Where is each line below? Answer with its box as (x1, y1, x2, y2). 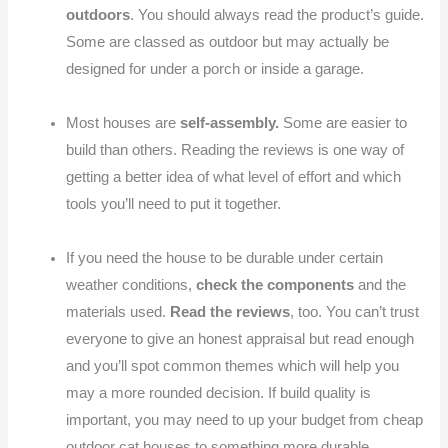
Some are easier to (279, 114, 408, 131)
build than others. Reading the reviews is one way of (66, 141, 405, 158)
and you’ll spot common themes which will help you (66, 357, 400, 374)
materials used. (66, 303, 171, 320)
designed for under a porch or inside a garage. (66, 60, 365, 77)
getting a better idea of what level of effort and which (66, 168, 402, 185)
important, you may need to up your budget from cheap (66, 411, 424, 428)
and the (354, 276, 407, 293)
